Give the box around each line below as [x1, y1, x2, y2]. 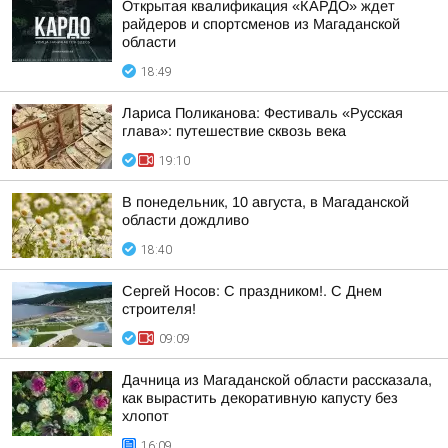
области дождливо [122, 212, 249, 228]
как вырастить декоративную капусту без [122, 390, 398, 406]
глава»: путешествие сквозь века [122, 123, 346, 139]
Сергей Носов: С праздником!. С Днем [122, 283, 382, 299]
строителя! [122, 301, 196, 317]
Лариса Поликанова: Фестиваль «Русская [122, 105, 403, 121]
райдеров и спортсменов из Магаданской [122, 16, 400, 32]
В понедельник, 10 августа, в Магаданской [122, 194, 409, 210]
